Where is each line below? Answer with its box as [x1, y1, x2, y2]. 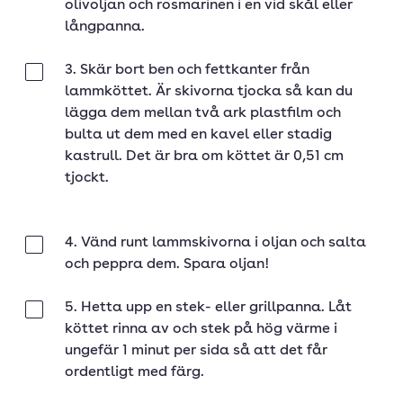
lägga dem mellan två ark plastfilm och [65, 106, 341, 121]
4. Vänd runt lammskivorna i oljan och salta [65, 236, 366, 250]
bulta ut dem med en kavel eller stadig [65, 128, 332, 142]
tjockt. [65, 171, 109, 185]
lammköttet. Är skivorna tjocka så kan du [65, 85, 353, 99]
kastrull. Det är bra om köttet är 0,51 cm [65, 149, 344, 164]
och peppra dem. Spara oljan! [65, 257, 270, 272]
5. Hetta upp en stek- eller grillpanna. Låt [65, 300, 352, 315]
